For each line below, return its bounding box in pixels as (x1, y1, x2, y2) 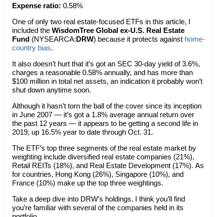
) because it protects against (93, 35, 185, 43)
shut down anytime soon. (12, 86, 91, 94)
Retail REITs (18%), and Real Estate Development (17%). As (12, 161, 204, 170)
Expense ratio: (12, 1, 63, 10)
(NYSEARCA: (31, 35, 76, 43)
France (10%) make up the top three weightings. (12, 179, 163, 187)
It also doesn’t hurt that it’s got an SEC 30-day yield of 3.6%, (12, 60, 200, 68)
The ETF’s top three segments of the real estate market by (12, 144, 196, 152)
